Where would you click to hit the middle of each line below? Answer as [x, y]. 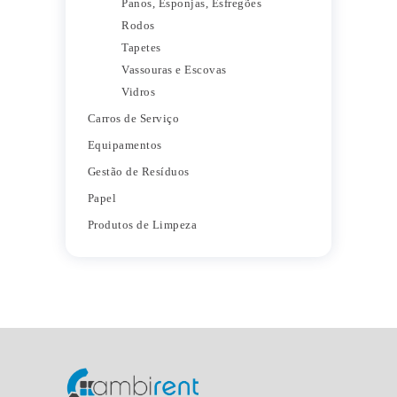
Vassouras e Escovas [174, 69]
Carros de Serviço [133, 118]
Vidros [139, 91]
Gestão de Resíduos [138, 171]
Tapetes [141, 47]
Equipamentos [125, 144]
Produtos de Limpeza [142, 224]
